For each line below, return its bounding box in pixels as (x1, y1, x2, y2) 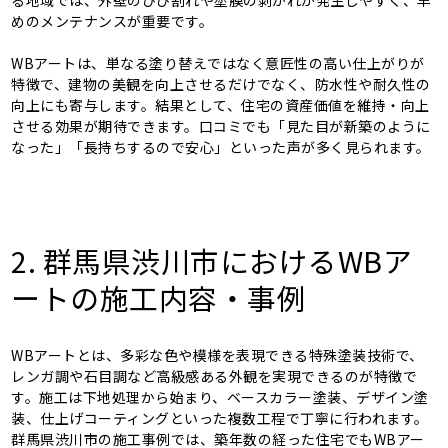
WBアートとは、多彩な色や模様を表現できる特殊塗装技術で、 (11, 344, 424, 365)
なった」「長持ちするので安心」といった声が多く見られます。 (11, 136, 431, 157)
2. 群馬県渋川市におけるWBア (11, 239, 413, 281)
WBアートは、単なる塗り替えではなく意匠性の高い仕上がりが (11, 52, 425, 73)
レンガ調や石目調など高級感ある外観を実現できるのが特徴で (11, 365, 418, 386)
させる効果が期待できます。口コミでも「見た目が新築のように (11, 115, 431, 136)
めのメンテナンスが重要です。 (11, 10, 214, 31)
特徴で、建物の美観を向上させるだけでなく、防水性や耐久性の (11, 73, 431, 94)
